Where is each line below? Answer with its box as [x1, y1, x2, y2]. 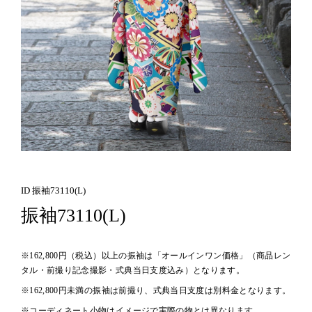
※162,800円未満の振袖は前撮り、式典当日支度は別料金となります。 [20, 286, 291, 296]
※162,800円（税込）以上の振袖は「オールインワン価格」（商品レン [20, 250, 291, 260]
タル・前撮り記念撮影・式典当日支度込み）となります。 [20, 265, 245, 275]
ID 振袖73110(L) [20, 185, 86, 196]
